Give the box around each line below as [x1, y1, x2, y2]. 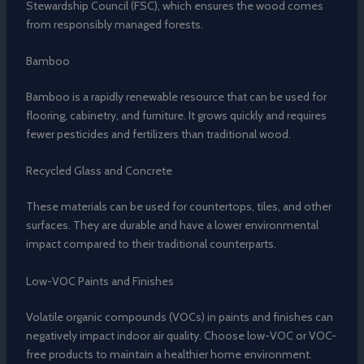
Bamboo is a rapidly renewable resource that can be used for [25, 89, 327, 104]
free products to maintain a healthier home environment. [25, 346, 312, 362]
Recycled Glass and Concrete [25, 163, 172, 179]
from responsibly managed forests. [25, 16, 203, 32]
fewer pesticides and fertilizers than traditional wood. [25, 126, 291, 141]
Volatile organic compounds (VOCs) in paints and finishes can [25, 309, 333, 324]
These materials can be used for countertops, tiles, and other [25, 199, 331, 214]
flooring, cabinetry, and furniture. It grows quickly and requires [25, 107, 327, 123]
